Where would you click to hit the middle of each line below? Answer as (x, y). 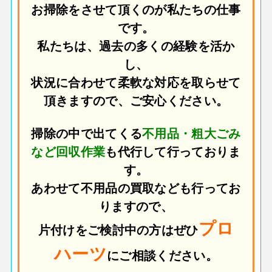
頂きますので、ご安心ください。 (136, 100)
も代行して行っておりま (173, 151)
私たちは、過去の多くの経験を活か (136, 46)
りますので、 (136, 206)
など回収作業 (68, 151)
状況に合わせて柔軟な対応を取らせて (136, 82)
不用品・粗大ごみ (192, 133)
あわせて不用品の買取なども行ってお (136, 188)
